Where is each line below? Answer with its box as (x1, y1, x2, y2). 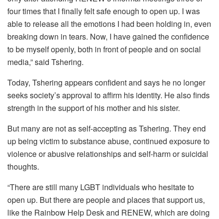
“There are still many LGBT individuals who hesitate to (7, 181, 194, 193)
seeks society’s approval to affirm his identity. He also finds (7, 89, 210, 101)
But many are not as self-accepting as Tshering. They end (7, 123, 206, 134)
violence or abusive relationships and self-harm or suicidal (7, 148, 208, 160)
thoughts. (7, 161, 39, 173)
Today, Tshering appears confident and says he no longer (7, 77, 205, 88)
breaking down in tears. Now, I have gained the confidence (7, 31, 209, 43)
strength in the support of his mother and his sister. (7, 102, 180, 114)
